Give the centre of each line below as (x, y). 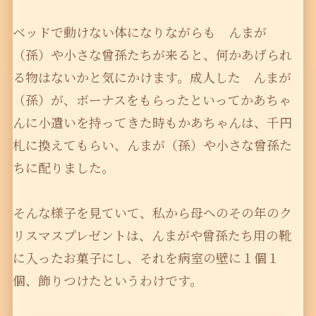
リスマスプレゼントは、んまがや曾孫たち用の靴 (152, 235)
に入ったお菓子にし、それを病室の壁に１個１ (146, 258)
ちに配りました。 (63, 168)
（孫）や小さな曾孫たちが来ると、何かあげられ (152, 55)
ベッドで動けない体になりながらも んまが (139, 32)
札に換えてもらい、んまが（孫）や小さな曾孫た (152, 145)
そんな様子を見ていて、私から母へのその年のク (152, 213)
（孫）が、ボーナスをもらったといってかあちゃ (152, 100)
